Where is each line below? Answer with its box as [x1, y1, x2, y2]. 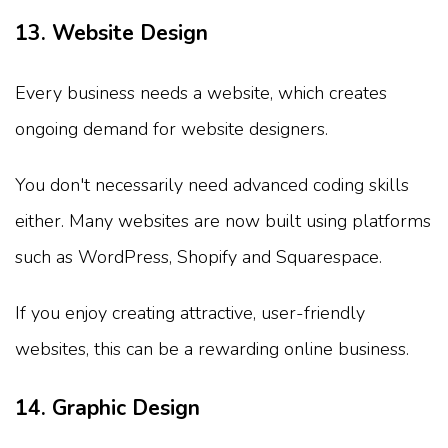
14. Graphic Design [15, 394, 200, 423]
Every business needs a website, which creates [15, 81, 387, 106]
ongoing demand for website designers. [15, 117, 328, 142]
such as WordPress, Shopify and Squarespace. [15, 245, 382, 270]
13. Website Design [15, 19, 208, 48]
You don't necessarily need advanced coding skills [15, 173, 409, 198]
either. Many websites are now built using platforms [15, 209, 431, 234]
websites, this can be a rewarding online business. [15, 337, 409, 362]
